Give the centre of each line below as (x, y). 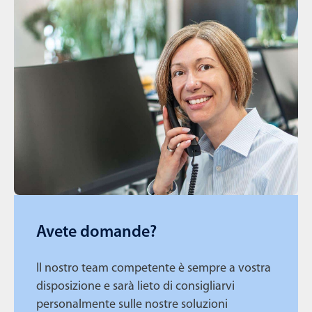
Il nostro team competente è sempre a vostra (154, 268)
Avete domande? (96, 232)
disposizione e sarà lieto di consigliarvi (135, 286)
